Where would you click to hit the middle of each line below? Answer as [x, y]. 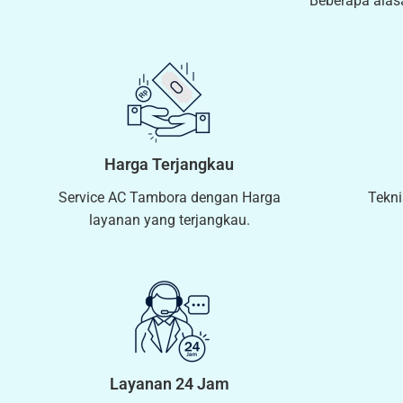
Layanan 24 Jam [169, 383]
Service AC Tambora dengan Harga [169, 197]
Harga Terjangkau [170, 164]
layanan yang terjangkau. [169, 219]
